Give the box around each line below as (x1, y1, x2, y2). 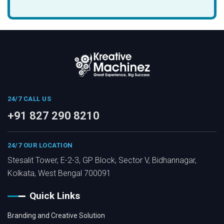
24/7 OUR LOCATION (7, 141, 73, 149)
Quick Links (29, 189, 80, 201)
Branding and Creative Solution (7, 211, 105, 220)
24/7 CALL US (7, 94, 51, 102)
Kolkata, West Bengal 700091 (7, 168, 111, 178)
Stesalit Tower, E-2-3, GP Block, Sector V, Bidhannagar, (7, 155, 196, 165)
